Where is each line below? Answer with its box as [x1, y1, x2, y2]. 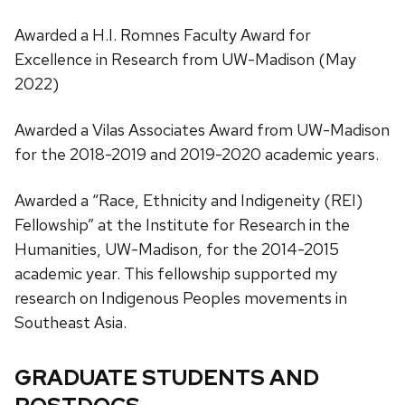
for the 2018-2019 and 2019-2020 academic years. [14, 143, 379, 165]
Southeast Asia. [14, 311, 127, 333]
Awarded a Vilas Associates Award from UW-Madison [14, 118, 390, 140]
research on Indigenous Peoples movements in [14, 287, 347, 308]
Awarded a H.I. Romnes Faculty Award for [14, 24, 311, 45]
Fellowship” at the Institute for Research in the [14, 213, 350, 235]
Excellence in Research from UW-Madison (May [14, 48, 356, 70]
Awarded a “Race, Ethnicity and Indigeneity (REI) [14, 189, 363, 211]
